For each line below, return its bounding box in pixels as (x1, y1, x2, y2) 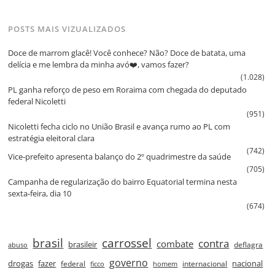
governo (109, 256, 149, 270)
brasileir (68, 239, 98, 250)
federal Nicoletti (8, 95, 66, 107)
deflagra (234, 239, 263, 250)
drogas (8, 258, 34, 269)
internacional (182, 258, 228, 269)
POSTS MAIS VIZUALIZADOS (8, 23, 126, 35)
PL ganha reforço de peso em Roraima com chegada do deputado (8, 83, 247, 95)
